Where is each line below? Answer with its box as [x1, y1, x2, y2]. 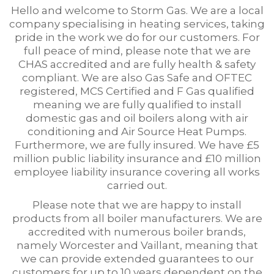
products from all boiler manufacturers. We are [12, 212, 262, 224]
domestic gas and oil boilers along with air [26, 112, 248, 124]
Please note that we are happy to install [32, 199, 242, 211]
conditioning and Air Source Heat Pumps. [28, 125, 246, 138]
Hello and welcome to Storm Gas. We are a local [10, 4, 264, 17]
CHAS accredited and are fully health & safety [18, 58, 256, 70]
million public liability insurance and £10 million [13, 152, 261, 165]
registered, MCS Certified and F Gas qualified [20, 85, 254, 97]
